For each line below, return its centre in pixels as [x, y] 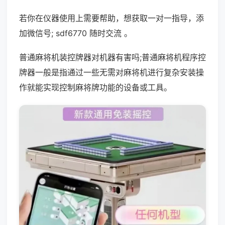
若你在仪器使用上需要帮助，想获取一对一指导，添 [111, 18]
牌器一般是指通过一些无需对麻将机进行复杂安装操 [111, 72]
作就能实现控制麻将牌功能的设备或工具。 [95, 87]
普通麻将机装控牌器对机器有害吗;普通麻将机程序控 [113, 57]
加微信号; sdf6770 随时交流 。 [76, 33]
